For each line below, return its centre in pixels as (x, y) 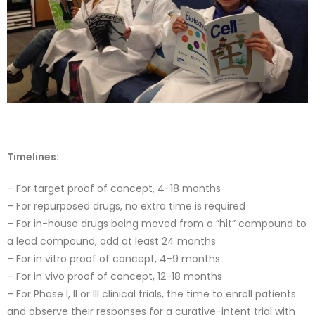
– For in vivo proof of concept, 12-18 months (115, 276)
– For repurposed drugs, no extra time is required (126, 206)
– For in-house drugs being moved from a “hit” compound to (157, 223)
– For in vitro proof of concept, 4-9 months (114, 258)
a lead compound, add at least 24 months (111, 241)
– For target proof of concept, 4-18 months (114, 188)
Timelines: (34, 156)
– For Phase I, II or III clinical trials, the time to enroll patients (152, 294)
